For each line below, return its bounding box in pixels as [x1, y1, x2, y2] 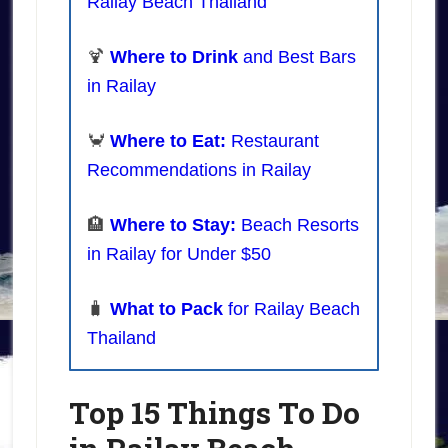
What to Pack [109, 299, 223, 320]
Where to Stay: [109, 215, 241, 236]
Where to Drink [109, 47, 238, 68]
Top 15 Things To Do [68, 393, 360, 433]
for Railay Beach [222, 299, 360, 320]
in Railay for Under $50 [86, 244, 271, 265]
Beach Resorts [240, 215, 359, 236]
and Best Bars [237, 47, 356, 68]
